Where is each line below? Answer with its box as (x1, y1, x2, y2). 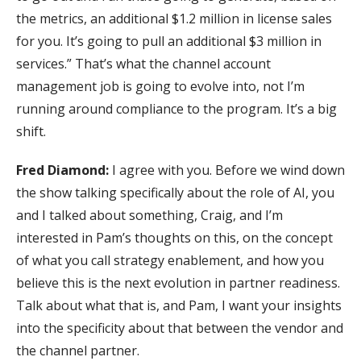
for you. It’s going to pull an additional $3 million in (16, 31, 322, 50)
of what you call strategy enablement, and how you (16, 251, 324, 269)
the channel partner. (16, 341, 139, 359)
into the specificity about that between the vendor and (16, 318, 343, 337)
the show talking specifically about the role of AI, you (16, 183, 334, 201)
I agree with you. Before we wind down (109, 160, 345, 179)
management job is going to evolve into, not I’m (16, 77, 305, 95)
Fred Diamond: (16, 160, 109, 179)
